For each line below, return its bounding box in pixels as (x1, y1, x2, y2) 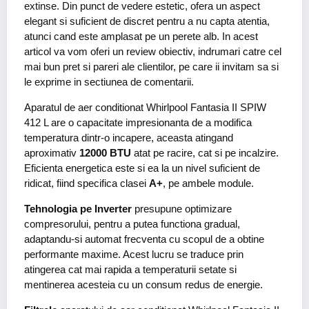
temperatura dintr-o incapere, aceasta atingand (24, 132, 233, 143)
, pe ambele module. (163, 177, 254, 189)
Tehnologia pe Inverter (24, 203, 132, 215)
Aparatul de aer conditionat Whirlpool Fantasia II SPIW (24, 101, 266, 113)
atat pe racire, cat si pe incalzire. (131, 147, 279, 159)
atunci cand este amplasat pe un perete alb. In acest (24, 30, 258, 42)
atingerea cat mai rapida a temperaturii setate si (24, 263, 237, 275)
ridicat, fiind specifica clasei (24, 177, 149, 189)
